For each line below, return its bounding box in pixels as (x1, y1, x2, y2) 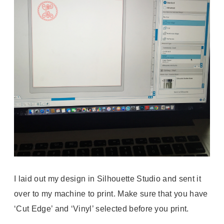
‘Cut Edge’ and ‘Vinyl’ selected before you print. (14, 204, 189, 213)
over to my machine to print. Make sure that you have (14, 189, 208, 198)
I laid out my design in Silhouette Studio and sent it (14, 174, 201, 183)
